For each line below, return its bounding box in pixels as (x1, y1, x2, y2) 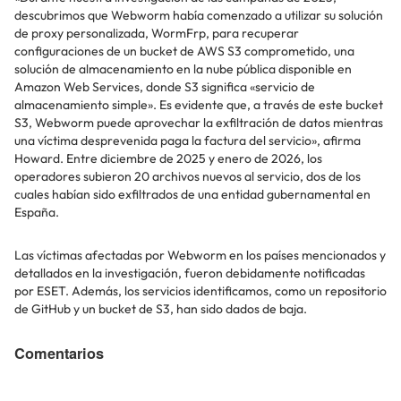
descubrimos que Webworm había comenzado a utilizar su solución (14, 7, 383, 24)
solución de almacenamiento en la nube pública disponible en (14, 61, 352, 78)
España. (14, 204, 59, 221)
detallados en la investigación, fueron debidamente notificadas (14, 265, 365, 282)
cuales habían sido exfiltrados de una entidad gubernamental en (14, 186, 371, 203)
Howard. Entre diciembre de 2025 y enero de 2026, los (14, 150, 322, 167)
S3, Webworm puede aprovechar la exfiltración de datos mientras (14, 115, 383, 132)
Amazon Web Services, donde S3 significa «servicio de (14, 79, 315, 96)
